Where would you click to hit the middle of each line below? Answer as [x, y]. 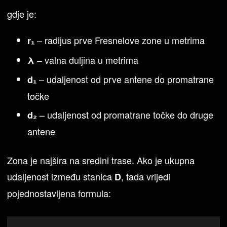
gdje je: [22, 14]
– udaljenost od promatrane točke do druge [125, 115]
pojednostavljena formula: [59, 193]
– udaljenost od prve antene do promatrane [125, 79]
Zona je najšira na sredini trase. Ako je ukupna [101, 160]
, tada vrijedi [146, 177]
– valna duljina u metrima [87, 60]
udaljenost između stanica [61, 177]
